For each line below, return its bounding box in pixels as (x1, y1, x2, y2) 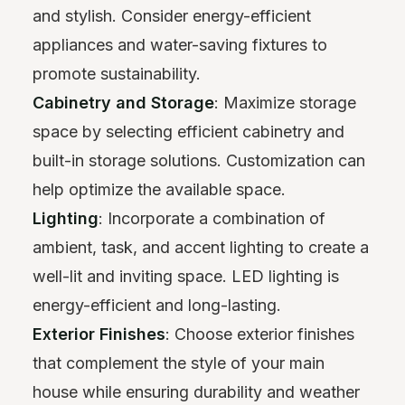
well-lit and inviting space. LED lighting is (33, 267, 339, 287)
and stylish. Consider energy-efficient (33, 6, 311, 26)
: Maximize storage (214, 93, 356, 113)
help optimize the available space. (33, 180, 286, 200)
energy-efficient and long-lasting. (33, 296, 281, 316)
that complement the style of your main (33, 353, 325, 373)
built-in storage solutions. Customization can (33, 151, 365, 171)
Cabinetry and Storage (33, 93, 214, 113)
